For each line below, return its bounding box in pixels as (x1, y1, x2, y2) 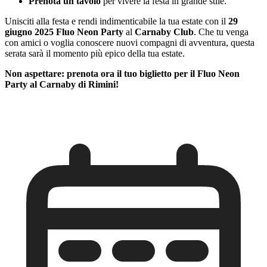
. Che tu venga (194, 27, 249, 38)
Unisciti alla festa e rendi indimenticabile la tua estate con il (5, 16, 228, 27)
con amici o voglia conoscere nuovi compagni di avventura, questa (5, 38, 254, 48)
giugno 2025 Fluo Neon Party (5, 27, 123, 38)
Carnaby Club (135, 27, 194, 38)
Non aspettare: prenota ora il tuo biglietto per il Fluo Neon (5, 69, 240, 79)
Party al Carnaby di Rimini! (5, 79, 119, 90)
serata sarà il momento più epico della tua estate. (5, 48, 185, 59)
